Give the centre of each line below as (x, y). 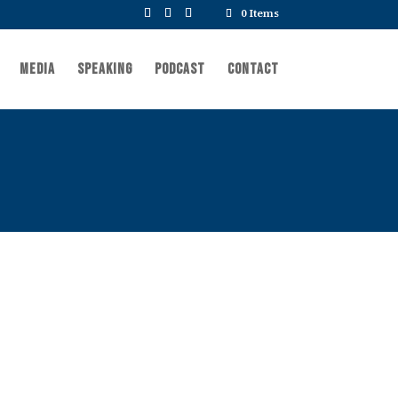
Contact (253, 69)
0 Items (259, 13)
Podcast (179, 69)
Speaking (104, 69)
